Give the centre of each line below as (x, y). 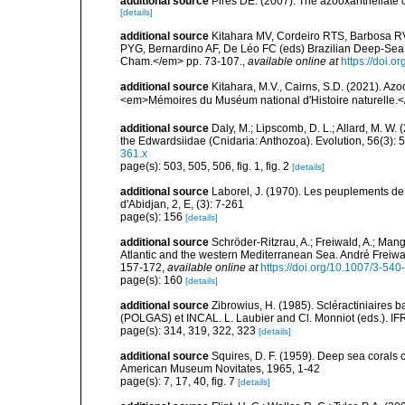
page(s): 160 (153, 281)
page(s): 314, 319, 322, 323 (189, 331)
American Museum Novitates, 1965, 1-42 (220, 369)
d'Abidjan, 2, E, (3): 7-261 (182, 205)
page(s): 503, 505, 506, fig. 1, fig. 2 (206, 167)
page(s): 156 (153, 217)
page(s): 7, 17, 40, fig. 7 (179, 382)
